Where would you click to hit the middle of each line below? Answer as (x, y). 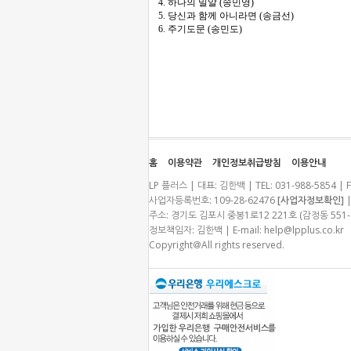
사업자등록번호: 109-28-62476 (213, 200)
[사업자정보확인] (311, 200)
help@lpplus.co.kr (304, 230)
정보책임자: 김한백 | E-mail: (206, 230)
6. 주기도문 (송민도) (200, 29)
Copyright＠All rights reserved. (217, 245)
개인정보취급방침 (247, 163)
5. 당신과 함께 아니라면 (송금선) (226, 16)
